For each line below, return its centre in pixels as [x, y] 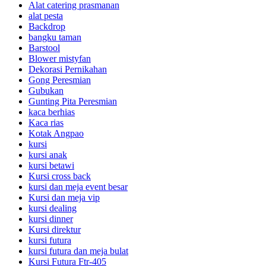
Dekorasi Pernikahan [68, 69]
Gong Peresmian [60, 80]
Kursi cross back [60, 176]
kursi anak [48, 154]
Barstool [44, 47]
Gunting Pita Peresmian [73, 101]
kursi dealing [53, 208]
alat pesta [46, 15]
